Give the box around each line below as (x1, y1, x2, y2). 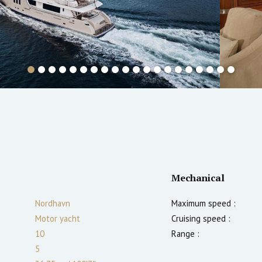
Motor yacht (35, 212, 80, 224)
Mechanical (171, 171, 225, 184)
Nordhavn (35, 197, 70, 209)
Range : (171, 227, 199, 239)
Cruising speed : (171, 212, 230, 224)
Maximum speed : (171, 197, 236, 209)
